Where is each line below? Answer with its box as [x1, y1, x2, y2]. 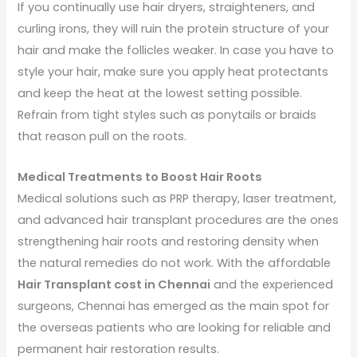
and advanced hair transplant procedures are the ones [18, 211, 339, 228]
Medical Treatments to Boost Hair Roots [18, 168, 263, 185]
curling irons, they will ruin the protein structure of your [18, 21, 330, 37]
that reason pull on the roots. [18, 128, 187, 145]
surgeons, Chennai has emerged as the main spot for [18, 297, 330, 314]
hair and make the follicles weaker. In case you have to [18, 42, 335, 59]
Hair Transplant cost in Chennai [18, 276, 211, 292]
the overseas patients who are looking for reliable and [18, 319, 331, 335]
